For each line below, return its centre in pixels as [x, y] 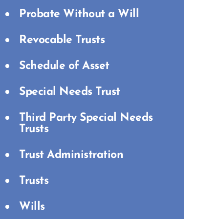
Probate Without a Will [79, 14]
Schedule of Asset [64, 66]
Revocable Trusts [62, 40]
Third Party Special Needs [86, 118]
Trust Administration [71, 155]
